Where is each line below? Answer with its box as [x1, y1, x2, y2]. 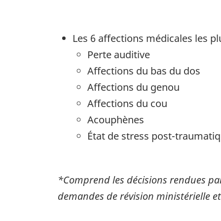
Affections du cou [87, 96, 167, 110]
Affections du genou [87, 80, 180, 94]
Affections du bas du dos [87, 64, 200, 77]
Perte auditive [87, 47, 150, 61]
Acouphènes [87, 112, 144, 126]
